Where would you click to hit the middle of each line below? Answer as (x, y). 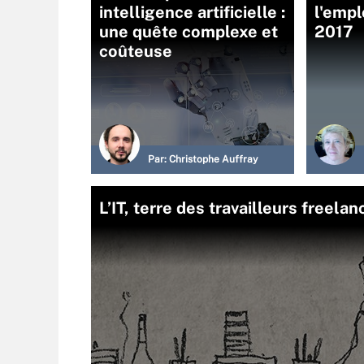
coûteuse (136, 51)
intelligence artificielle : (192, 12)
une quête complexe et (188, 32)
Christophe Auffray (213, 159)
